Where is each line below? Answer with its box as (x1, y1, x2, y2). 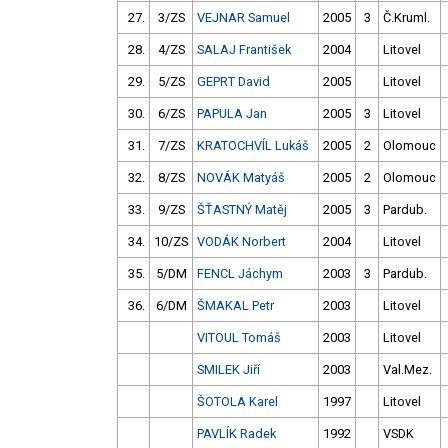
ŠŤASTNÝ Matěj (197, 202, 287, 218)
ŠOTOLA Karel (197, 394, 278, 410)
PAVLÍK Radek (197, 426, 276, 442)
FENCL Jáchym (197, 266, 283, 282)
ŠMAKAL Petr (197, 298, 274, 314)
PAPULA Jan (197, 106, 267, 122)
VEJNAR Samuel (197, 10, 290, 26)
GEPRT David (197, 74, 270, 90)
